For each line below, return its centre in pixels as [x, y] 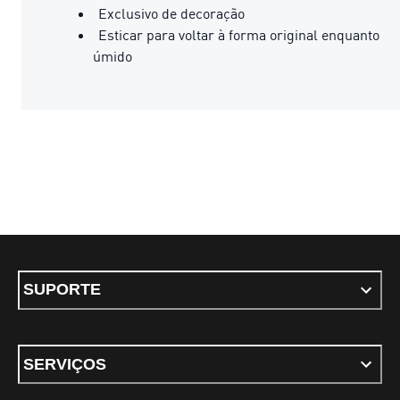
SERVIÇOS [65, 364]
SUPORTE [62, 289]
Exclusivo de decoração [171, 13]
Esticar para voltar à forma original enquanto [239, 34]
